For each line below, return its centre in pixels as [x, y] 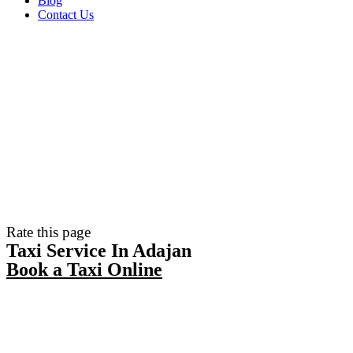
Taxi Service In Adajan [99, 251]
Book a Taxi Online [84, 269]
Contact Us [66, 15]
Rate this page [48, 232]
